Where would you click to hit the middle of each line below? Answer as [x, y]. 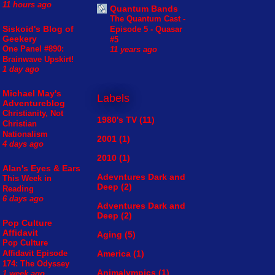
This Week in [27, 179]
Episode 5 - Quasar [146, 29]
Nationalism [25, 134]
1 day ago [21, 70]
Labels [113, 99]
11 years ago [134, 50]
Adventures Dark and [141, 206]
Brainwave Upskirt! [38, 60]
